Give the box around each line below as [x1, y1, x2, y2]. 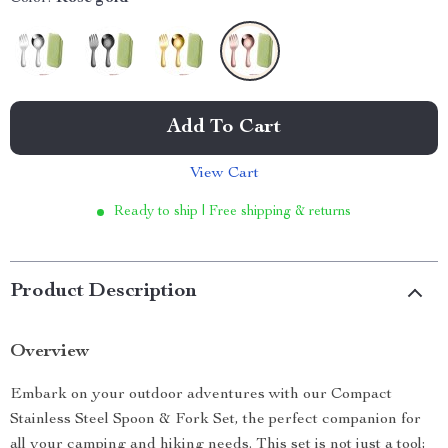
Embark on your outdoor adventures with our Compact [10, 387, 392, 403]
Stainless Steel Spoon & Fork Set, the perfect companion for [10, 412, 421, 428]
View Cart [189, 166, 259, 182]
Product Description [10, 282, 197, 302]
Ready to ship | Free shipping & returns [114, 205, 351, 219]
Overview [10, 343, 89, 361]
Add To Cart [167, 118, 281, 138]
